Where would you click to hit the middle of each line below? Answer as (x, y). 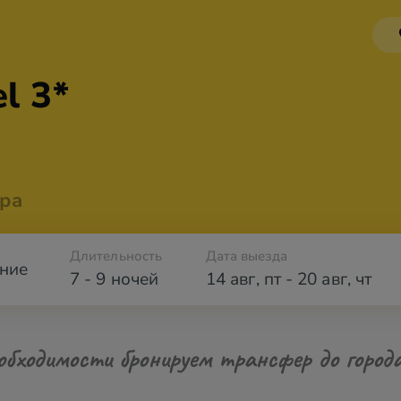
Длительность (116, 256)
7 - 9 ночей (114, 279)
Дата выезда (247, 256)
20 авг (322, 279)
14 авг (231, 279)
